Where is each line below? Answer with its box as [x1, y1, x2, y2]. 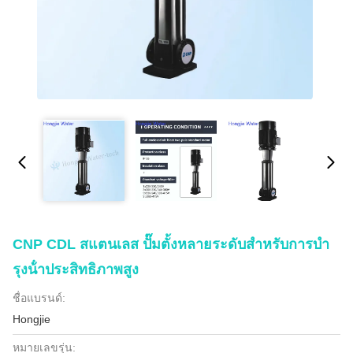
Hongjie [13, 313, 50, 325]
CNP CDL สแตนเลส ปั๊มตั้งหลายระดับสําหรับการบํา [13, 236, 329, 252]
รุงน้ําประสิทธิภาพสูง [13, 262, 139, 277]
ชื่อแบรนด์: [13, 292, 65, 304]
